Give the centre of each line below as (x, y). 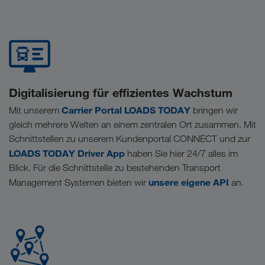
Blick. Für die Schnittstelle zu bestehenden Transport (115, 167)
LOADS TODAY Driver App (67, 153)
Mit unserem (35, 110)
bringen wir (214, 110)
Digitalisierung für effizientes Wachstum (121, 92)
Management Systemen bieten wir (79, 182)
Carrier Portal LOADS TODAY (126, 110)
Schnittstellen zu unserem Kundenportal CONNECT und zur (130, 138)
